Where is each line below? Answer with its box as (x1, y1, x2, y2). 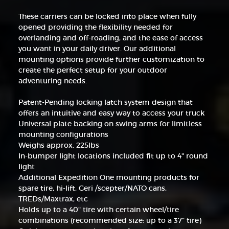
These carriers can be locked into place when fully (18, 12, 196, 21)
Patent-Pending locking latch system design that (18, 98, 193, 107)
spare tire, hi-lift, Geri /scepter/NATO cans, (18, 184, 167, 193)
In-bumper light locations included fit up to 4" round (18, 151, 208, 161)
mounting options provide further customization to (18, 55, 204, 64)
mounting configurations (18, 130, 108, 140)
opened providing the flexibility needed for (18, 22, 173, 32)
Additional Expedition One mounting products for (18, 173, 199, 182)
